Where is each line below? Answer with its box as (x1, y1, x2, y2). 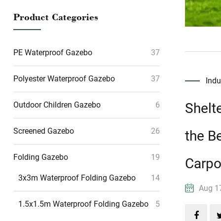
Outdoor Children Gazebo (13, 100, 101, 110)
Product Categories (13, 11, 98, 23)
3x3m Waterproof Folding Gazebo (18, 173, 136, 183)
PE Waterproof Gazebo (13, 48, 92, 57)
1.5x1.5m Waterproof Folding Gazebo (18, 199, 148, 209)
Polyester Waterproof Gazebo (13, 74, 115, 83)
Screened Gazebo (13, 126, 74, 136)
